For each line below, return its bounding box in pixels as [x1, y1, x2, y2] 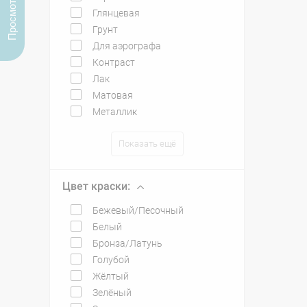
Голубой [93, 254, 130, 265]
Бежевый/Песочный [93, 205, 184, 216]
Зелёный [93, 287, 132, 298]
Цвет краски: [62, 180, 130, 193]
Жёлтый [93, 271, 129, 282]
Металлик [93, 106, 137, 117]
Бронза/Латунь [93, 238, 162, 249]
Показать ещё [118, 138, 176, 149]
